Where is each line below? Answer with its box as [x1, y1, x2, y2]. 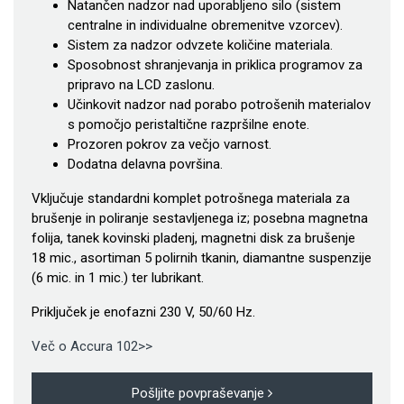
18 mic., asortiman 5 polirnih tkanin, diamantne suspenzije [32, 250, 372, 267]
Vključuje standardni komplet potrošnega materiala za [32, 190, 350, 207]
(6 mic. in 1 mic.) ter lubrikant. [32, 270, 204, 287]
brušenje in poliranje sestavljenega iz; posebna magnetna [32, 210, 368, 227]
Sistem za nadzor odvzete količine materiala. [68, 37, 333, 54]
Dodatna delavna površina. [68, 156, 223, 173]
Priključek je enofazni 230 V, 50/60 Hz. [32, 304, 255, 321]
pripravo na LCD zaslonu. [68, 77, 215, 94]
